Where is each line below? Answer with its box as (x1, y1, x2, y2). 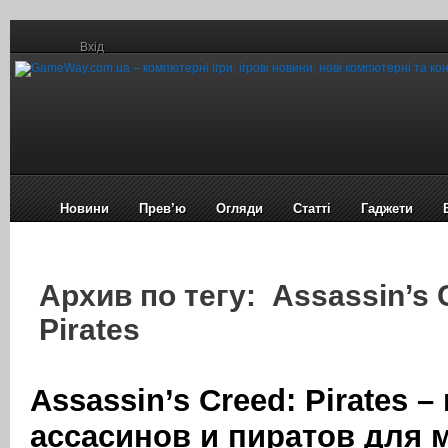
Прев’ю (139, 201, 186, 216)
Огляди (216, 201, 263, 216)
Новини (60, 201, 109, 216)
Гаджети (361, 201, 413, 216)
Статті (293, 201, 331, 216)
